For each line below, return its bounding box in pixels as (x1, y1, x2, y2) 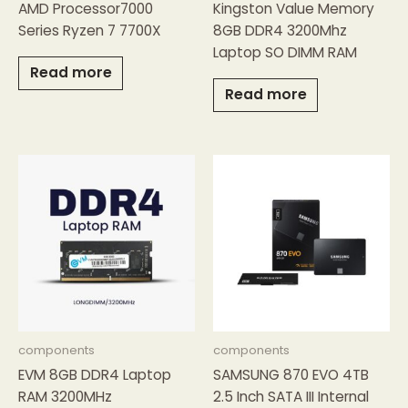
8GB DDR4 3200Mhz (213, 21, 347, 41)
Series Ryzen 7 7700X (18, 21, 161, 41)
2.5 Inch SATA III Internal (213, 386, 369, 406)
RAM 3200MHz (18, 386, 112, 406)
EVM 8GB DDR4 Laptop (18, 364, 171, 384)
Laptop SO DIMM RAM (213, 43, 357, 63)
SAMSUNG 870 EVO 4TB (213, 364, 369, 384)
